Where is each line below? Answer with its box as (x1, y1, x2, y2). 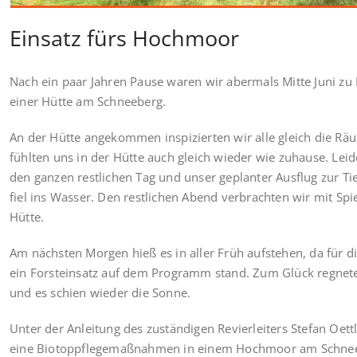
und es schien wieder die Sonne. (10, 284, 191, 301)
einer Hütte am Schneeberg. (10, 93, 167, 110)
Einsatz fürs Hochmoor (10, 23, 239, 53)
